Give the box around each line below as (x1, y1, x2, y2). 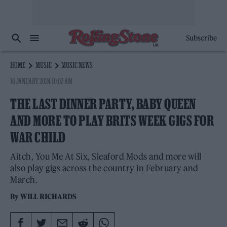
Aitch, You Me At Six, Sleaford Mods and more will (10, 151, 202, 162)
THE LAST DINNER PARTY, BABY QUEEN (10, 96, 196, 111)
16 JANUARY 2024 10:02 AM (10, 77, 73, 86)
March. (10, 174, 37, 185)
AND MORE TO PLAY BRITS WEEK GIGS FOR (10, 113, 214, 128)
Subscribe (185, 33, 217, 43)
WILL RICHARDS (20, 192, 77, 201)
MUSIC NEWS (61, 60, 93, 69)
